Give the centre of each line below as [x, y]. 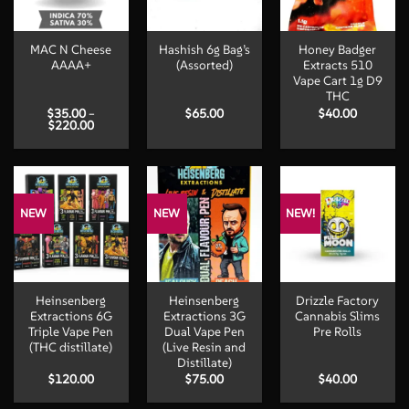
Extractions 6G [71, 316]
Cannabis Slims [338, 316]
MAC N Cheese [71, 50]
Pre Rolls [338, 331]
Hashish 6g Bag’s [204, 50]
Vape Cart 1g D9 [337, 81]
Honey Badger [338, 50]
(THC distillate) [71, 347]
